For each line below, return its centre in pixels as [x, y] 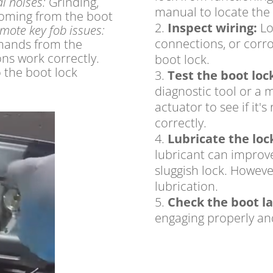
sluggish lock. [191, 170]
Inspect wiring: [212, 27]
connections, [190, 43]
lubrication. [186, 186]
